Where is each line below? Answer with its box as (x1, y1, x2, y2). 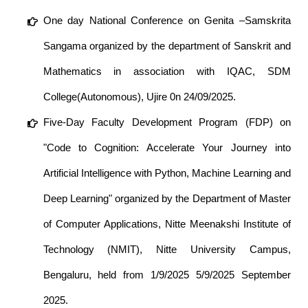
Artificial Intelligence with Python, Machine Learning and (43, 167, 291, 179)
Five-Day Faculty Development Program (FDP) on (43, 116, 291, 129)
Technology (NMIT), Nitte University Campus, (43, 243, 291, 256)
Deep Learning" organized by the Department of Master (43, 192, 291, 205)
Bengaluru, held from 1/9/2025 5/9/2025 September (43, 269, 291, 281)
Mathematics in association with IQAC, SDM (43, 65, 291, 78)
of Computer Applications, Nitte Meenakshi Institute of (43, 218, 291, 230)
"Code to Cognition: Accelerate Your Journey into (43, 142, 291, 154)
